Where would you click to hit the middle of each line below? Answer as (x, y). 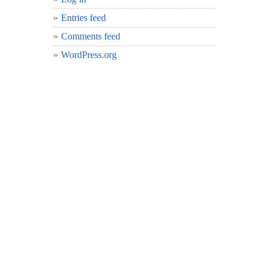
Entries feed (83, 17)
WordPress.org (89, 54)
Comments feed (91, 36)
